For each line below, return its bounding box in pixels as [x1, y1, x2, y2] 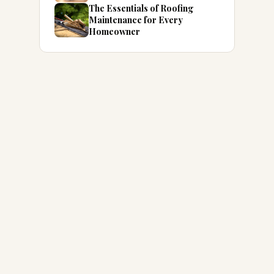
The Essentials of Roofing [89, 2, 194, 14]
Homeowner [89, 25, 140, 37]
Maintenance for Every [89, 13, 183, 26]
